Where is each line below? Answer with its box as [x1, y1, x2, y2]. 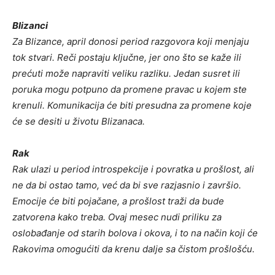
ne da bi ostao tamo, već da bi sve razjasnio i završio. [12, 179, 241, 191]
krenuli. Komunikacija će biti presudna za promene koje [12, 99, 252, 111]
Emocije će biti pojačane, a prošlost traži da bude [12, 195, 224, 207]
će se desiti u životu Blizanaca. [12, 115, 145, 127]
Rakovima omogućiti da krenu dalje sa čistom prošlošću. [12, 242, 255, 255]
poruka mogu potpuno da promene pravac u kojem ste [12, 83, 247, 95]
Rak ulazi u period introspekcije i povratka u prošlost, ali [12, 163, 254, 175]
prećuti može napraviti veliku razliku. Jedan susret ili [12, 67, 240, 79]
